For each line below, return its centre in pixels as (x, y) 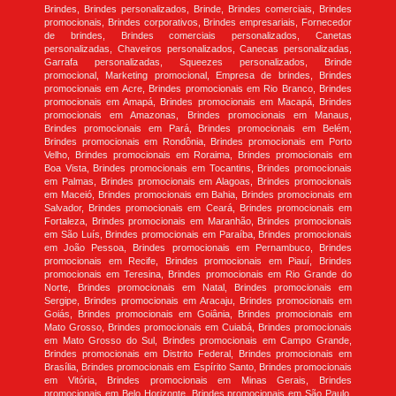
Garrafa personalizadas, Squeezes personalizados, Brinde (198, 62)
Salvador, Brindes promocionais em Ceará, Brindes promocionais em (198, 208)
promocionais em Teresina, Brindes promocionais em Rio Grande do (198, 274)
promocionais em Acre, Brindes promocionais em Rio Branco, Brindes (198, 89)
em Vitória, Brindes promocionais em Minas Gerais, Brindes (198, 381)
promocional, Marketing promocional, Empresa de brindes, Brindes (198, 76)
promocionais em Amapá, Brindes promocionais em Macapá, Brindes (198, 102)
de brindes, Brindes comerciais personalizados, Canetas (198, 36)
